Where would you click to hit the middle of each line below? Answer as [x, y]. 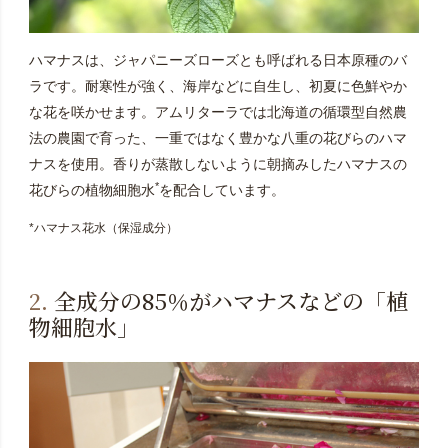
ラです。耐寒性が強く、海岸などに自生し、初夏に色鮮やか [217, 85]
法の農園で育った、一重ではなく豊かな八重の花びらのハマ [217, 137]
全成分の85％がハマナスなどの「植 [227, 300]
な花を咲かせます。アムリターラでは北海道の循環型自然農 [217, 111]
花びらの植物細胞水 [91, 189]
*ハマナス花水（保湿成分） [103, 227]
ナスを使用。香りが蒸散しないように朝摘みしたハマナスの [217, 163]
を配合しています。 [221, 189]
